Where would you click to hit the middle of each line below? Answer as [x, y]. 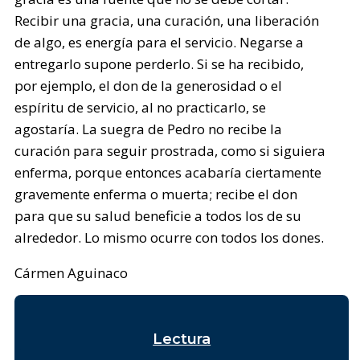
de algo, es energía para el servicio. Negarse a [160, 42]
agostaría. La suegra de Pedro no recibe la [149, 129]
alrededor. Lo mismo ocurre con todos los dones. [170, 237]
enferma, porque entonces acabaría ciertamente [168, 172]
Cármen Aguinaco [72, 273]
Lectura [182, 339]
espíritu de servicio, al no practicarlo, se [141, 107]
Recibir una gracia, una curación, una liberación [167, 20]
